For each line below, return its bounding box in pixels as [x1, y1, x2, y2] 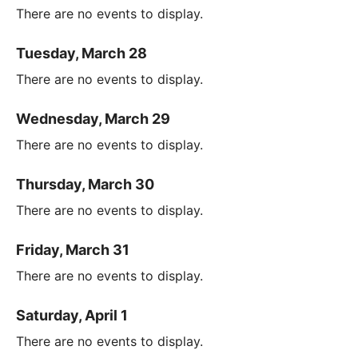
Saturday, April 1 [16, 307, 128, 324]
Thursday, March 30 [16, 176, 154, 193]
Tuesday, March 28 [16, 45, 147, 62]
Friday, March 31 [16, 241, 129, 259]
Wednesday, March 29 [16, 110, 170, 128]
